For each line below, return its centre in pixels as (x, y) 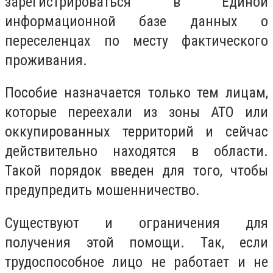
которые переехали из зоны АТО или (136, 112)
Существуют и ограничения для (136, 223)
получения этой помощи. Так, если (136, 242)
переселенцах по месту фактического (136, 41)
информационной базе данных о (136, 21)
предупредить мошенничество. (102, 190)
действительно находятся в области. (136, 151)
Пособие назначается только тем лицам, (136, 93)
